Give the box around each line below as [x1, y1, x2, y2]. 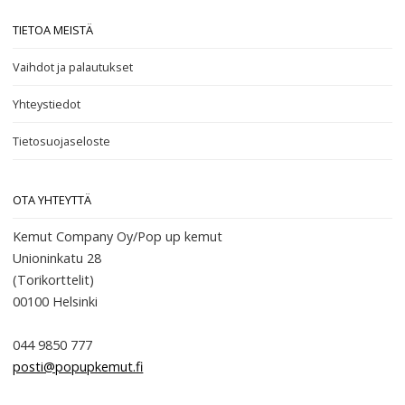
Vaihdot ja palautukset [13, 59, 134, 75]
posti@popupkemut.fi [13, 358, 144, 375]
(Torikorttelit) [13, 271, 95, 288]
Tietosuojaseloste [13, 133, 111, 149]
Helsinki [52, 293, 99, 310]
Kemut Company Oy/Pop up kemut [13, 228, 223, 245]
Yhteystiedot [13, 96, 81, 112]
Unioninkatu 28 [13, 250, 102, 267]
